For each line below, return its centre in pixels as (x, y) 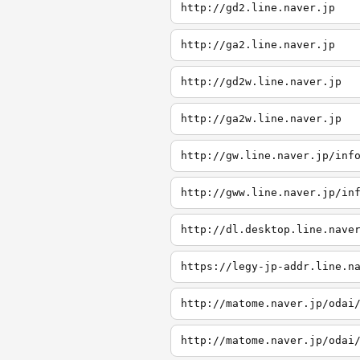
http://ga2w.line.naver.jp (261, 119)
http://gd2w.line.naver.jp (261, 82)
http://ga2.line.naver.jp (258, 45)
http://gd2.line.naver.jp (258, 8)
